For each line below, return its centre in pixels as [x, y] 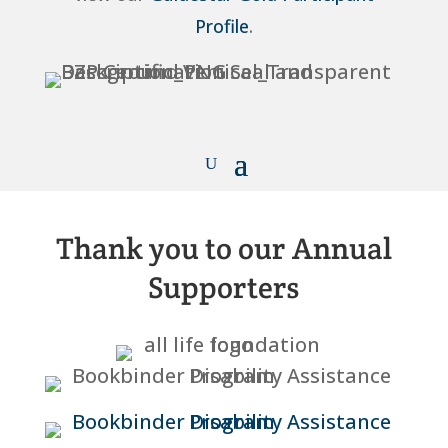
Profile [221, 26]
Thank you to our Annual [223, 248]
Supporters [224, 287]
